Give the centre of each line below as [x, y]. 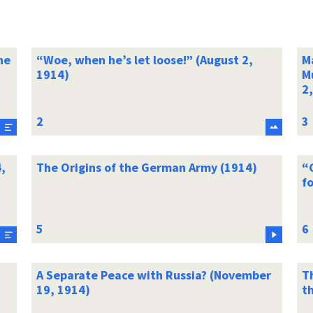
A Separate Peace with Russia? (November [153, 275]
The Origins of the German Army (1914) [146, 167]
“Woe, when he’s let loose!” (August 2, [144, 59]
